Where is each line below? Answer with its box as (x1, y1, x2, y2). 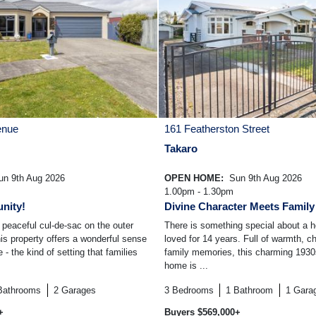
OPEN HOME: (164, 173, 226, 184)
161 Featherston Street (164, 123, 269, 135)
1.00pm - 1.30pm (164, 186, 233, 197)
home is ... (164, 260, 208, 272)
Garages (61, 285, 96, 296)
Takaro (164, 142, 197, 155)
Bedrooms (172, 285, 214, 296)
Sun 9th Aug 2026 (226, 173, 302, 184)
